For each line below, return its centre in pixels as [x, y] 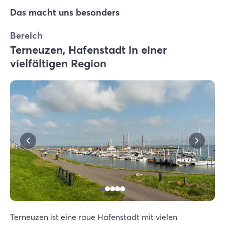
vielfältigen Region [58, 63]
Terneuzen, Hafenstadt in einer [88, 50]
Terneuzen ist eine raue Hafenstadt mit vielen [94, 217]
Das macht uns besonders [65, 12]
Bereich [26, 35]
